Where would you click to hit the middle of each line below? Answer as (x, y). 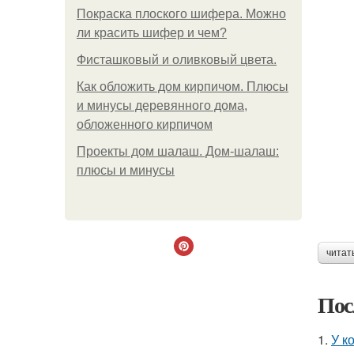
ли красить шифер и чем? (152, 33)
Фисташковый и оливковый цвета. (177, 60)
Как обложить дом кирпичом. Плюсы (183, 87)
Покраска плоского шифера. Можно (181, 14)
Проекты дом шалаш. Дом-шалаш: (178, 151)
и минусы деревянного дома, (162, 105)
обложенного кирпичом (145, 124)
